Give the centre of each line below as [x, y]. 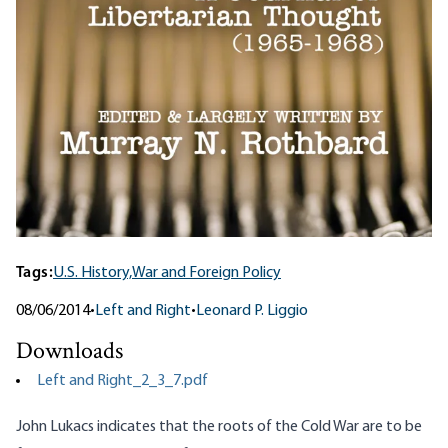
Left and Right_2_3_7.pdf [122, 381]
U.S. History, [92, 273]
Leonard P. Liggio [252, 311]
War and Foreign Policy [206, 273]
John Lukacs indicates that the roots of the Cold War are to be [219, 427]
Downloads [69, 353]
